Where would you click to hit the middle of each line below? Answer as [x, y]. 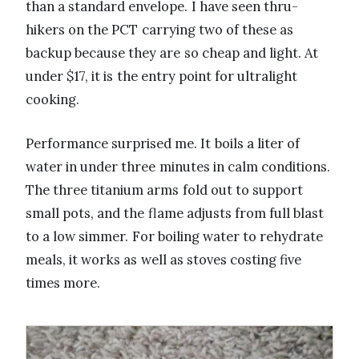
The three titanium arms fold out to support [165, 190]
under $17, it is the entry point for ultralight [162, 77]
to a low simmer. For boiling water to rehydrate [175, 237]
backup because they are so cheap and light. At [172, 53]
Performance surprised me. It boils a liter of [163, 144]
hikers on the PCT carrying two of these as [160, 30]
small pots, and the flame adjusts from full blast [175, 214]
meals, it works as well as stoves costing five [164, 260]
